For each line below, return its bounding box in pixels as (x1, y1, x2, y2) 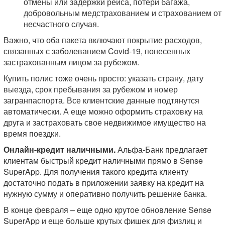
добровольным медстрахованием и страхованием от (24, 7, 221, 19)
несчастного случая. (24, 18, 99, 30)
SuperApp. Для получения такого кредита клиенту (4, 166, 188, 178)
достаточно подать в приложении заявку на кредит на (4, 177, 204, 189)
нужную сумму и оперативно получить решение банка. (4, 188, 207, 200)
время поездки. (4, 128, 61, 140)
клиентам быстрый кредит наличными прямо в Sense (4, 155, 203, 167)
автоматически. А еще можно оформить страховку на (4, 105, 203, 118)
